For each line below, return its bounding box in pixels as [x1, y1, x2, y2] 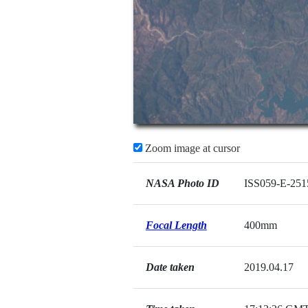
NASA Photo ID [145, 177, 219, 189]
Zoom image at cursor [142, 142, 240, 154]
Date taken [145, 261, 195, 273]
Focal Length [145, 219, 207, 231]
